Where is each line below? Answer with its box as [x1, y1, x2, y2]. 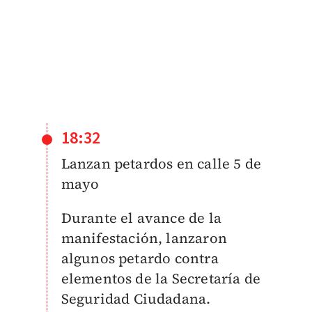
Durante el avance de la [61, 208, 222, 228]
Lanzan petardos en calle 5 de [61, 154, 262, 174]
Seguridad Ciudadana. [61, 289, 211, 309]
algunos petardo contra [61, 249, 219, 269]
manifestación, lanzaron [61, 228, 228, 249]
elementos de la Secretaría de [61, 269, 261, 289]
